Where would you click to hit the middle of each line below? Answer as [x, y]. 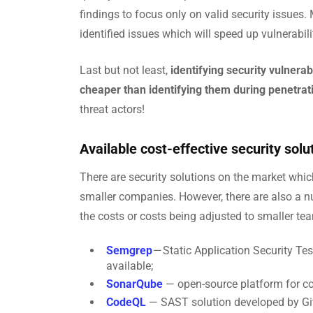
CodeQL [128, 302]
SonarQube [136, 284]
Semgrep [130, 250]
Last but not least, [125, 70]
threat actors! [112, 109]
